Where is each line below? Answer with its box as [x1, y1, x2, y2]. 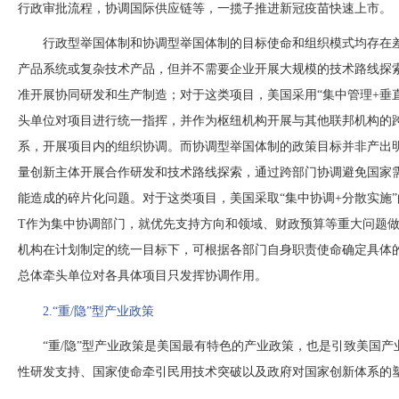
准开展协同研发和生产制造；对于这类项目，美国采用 [18, 88, 317, 102]
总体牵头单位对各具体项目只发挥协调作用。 [18, 269, 267, 283]
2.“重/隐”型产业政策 [43, 304, 154, 318]
